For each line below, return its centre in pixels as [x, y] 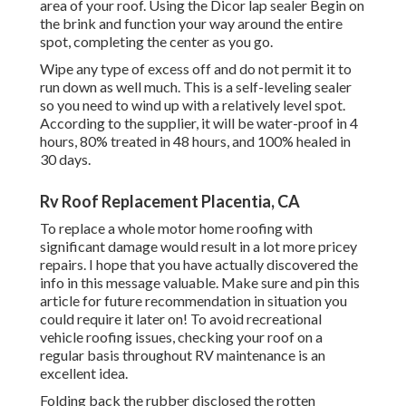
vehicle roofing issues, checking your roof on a [181, 337]
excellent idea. [84, 373]
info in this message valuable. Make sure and [178, 283]
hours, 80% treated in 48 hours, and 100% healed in [195, 141]
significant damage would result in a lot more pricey [198, 246]
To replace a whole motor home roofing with [176, 228]
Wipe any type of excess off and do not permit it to [196, 69]
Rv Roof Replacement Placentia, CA [170, 202]
